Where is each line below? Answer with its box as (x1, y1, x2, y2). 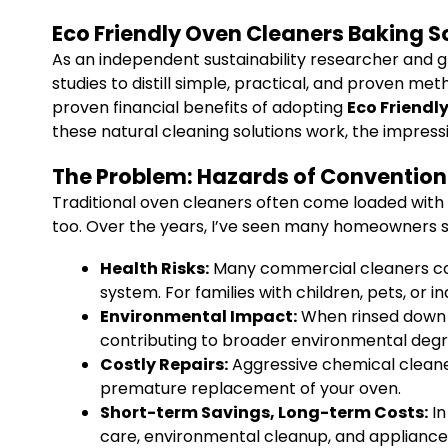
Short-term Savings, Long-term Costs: (100, 401, 428, 424)
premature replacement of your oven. (100, 377, 401, 400)
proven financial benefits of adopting (52, 96, 347, 119)
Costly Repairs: (100, 353, 228, 376)
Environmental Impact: (100, 305, 297, 328)
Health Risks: (100, 257, 209, 280)
